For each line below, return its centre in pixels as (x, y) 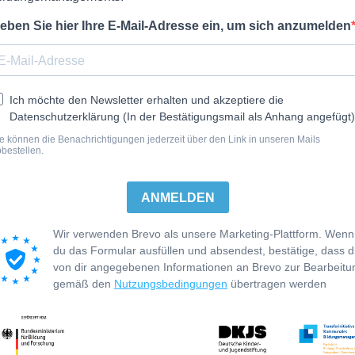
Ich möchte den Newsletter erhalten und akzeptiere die (147, 100)
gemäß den (84, 284)
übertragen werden (277, 284)
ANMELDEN (177, 197)
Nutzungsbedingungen (171, 284)
